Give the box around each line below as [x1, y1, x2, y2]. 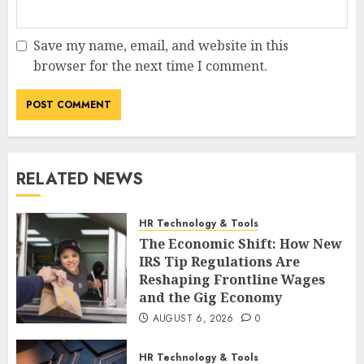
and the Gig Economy [139, 288, 282, 306]
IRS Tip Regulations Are [139, 252, 300, 271]
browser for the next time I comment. [33, 56, 267, 75]
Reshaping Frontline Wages [139, 270, 325, 288]
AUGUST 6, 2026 [152, 310, 234, 326]
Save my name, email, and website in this [33, 36, 288, 54]
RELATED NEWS [16, 167, 143, 191]
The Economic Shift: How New [139, 234, 342, 253]
